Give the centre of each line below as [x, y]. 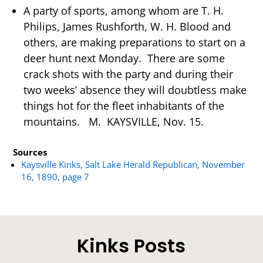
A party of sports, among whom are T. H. [124, 10]
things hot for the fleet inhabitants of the [124, 105]
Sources [30, 152]
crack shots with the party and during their [129, 74]
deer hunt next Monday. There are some [124, 58]
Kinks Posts [131, 245]
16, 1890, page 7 [55, 177]
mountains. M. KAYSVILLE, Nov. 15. [114, 121]
